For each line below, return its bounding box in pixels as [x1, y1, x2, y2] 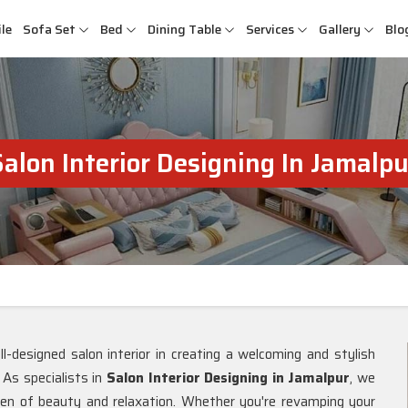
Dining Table [148, 19, 221, 39]
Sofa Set [23, 19, 76, 39]
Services [246, 19, 294, 39]
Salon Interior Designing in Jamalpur [106, 367, 351, 389]
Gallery [319, 19, 361, 39]
